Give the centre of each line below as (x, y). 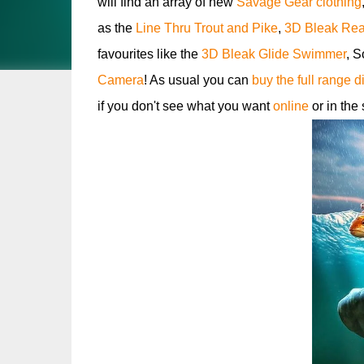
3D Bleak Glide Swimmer (273, 54)
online (292, 106)
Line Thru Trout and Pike (206, 28)
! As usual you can (197, 80)
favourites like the (149, 54)
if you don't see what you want (185, 106)
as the (116, 28)
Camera (120, 80)
